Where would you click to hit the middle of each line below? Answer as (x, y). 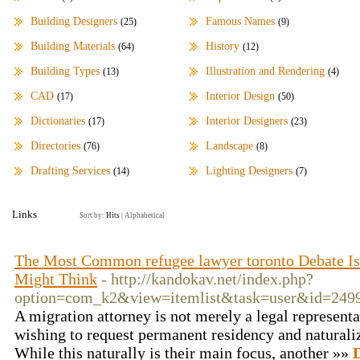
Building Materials (73, 46)
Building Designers (74, 21)
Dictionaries (58, 121)
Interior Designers (247, 121)
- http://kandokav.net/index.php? (207, 279)
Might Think (56, 279)
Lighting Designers (249, 171)
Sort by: (93, 215)
